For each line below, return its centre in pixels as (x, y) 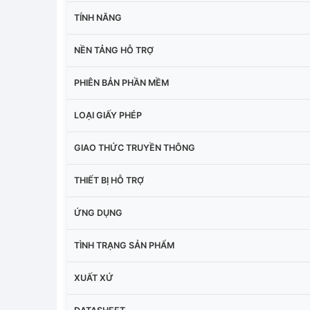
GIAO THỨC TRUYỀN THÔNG (135, 147)
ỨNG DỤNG (98, 212)
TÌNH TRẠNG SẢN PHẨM (124, 245)
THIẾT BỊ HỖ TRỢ (109, 180)
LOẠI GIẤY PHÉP (108, 115)
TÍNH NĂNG (98, 17)
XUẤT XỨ (94, 277)
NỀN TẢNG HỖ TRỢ (114, 50)
